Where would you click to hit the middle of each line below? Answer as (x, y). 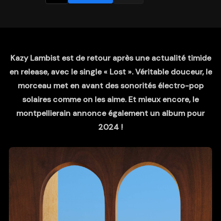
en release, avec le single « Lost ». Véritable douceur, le (110, 72)
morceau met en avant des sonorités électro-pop (110, 86)
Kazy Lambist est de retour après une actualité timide (110, 58)
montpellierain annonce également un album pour (110, 113)
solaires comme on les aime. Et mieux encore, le (110, 99)
